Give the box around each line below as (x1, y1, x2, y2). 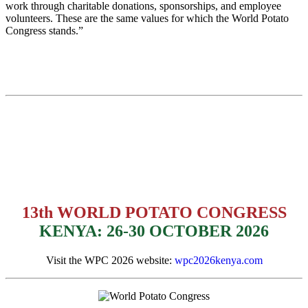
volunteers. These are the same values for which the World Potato (5, 12, 289, 24)
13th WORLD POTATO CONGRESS (21, 203, 287, 221)
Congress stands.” (5, 24, 83, 36)
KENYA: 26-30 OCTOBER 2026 (39, 221, 269, 240)
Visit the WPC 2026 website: (45, 254, 175, 266)
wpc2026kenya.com (174, 254, 263, 266)
